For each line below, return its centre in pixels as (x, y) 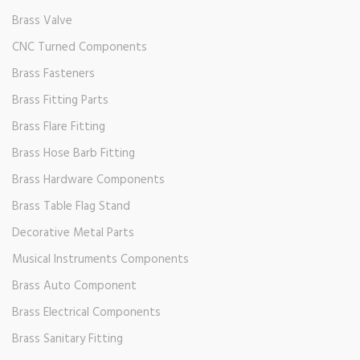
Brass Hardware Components (88, 180)
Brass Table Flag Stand (71, 207)
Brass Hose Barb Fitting (74, 154)
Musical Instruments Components (100, 260)
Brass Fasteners (53, 74)
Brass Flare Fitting (59, 127)
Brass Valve (42, 21)
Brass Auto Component (74, 286)
